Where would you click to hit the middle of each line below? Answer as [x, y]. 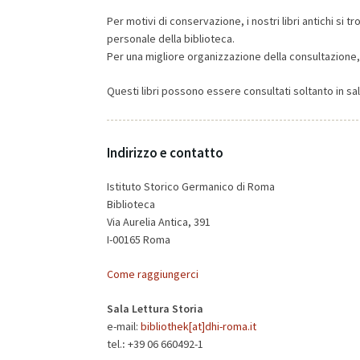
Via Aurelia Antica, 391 [159, 222]
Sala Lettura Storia [155, 309]
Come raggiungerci [153, 274]
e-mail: [124, 326]
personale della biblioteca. [171, 39]
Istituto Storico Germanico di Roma [191, 186]
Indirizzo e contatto [165, 153]
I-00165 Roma [139, 239]
